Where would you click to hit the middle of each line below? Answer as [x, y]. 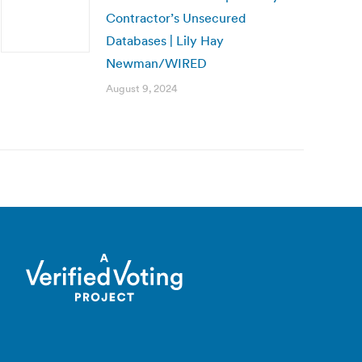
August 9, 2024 [142, 88]
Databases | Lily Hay [165, 40]
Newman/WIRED [156, 63]
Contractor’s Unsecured [176, 18]
